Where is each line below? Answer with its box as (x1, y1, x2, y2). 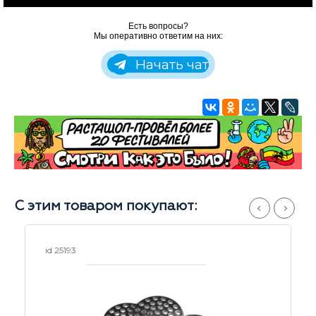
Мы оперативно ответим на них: (93, 30, 223, 41)
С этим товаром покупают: (14, 199, 197, 214)
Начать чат (131, 56, 209, 73)
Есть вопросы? (128, 20, 188, 31)
